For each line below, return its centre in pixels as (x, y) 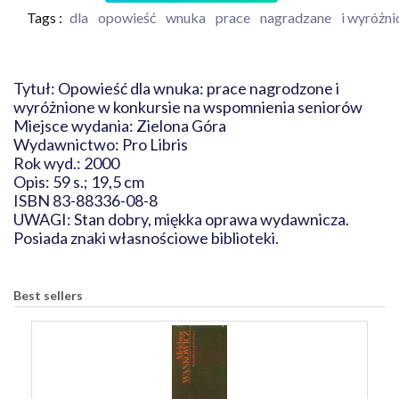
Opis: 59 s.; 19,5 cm (79, 182)
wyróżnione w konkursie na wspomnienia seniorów (196, 107)
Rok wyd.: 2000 (66, 163)
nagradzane (296, 17)
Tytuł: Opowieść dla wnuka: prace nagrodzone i (176, 88)
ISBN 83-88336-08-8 (85, 200)
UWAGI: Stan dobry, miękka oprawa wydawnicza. (181, 219)
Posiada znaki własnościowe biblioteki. (146, 238)
